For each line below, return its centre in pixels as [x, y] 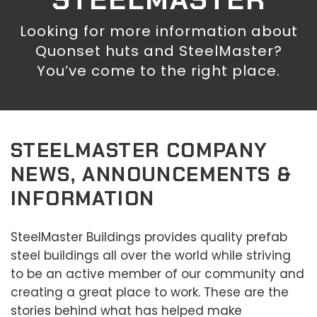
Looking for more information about [158, 31]
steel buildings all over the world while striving [151, 256]
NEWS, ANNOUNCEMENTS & [151, 175]
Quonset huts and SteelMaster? [158, 51]
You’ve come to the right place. [158, 71]
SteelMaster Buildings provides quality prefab [149, 237]
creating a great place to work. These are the [150, 293]
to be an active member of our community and [157, 274]
